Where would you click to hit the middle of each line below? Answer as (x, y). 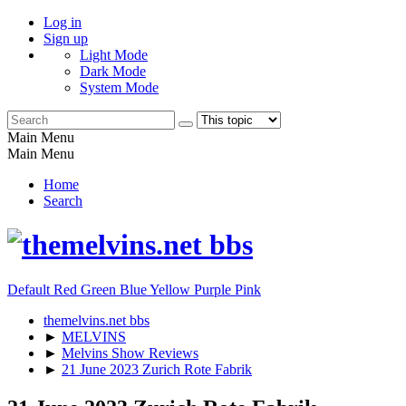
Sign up (66, 39)
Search (63, 201)
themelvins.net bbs (97, 320)
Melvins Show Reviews (130, 353)
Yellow (172, 289)
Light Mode (114, 55)
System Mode (119, 87)
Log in (63, 22)
